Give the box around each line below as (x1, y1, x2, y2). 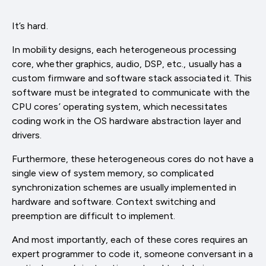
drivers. (12, 129, 42, 141)
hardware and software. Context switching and (12, 195, 216, 207)
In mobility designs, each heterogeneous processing (12, 43, 236, 55)
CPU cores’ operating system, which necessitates (12, 100, 227, 112)
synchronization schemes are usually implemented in (12, 181, 236, 193)
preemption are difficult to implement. (12, 210, 176, 221)
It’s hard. (12, 20, 48, 31)
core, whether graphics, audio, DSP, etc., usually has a (12, 58, 242, 69)
